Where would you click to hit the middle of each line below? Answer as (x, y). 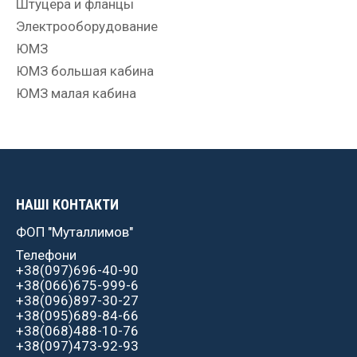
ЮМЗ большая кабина (85, 71)
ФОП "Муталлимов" (75, 231)
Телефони (46, 255)
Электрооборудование (87, 26)
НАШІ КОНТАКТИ (67, 204)
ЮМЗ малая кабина (76, 93)
